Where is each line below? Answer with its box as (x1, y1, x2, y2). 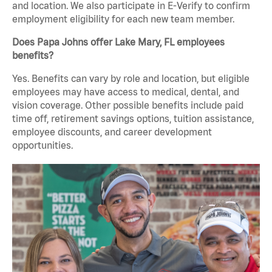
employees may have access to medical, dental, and (12, 86, 239, 98)
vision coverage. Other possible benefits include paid (12, 100, 243, 111)
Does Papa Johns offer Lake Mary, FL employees (12, 36, 225, 48)
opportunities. (12, 140, 73, 151)
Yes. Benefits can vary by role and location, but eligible (12, 73, 250, 84)
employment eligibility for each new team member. (12, 13, 234, 25)
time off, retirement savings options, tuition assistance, (12, 113, 254, 124)
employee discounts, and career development (12, 126, 212, 138)
